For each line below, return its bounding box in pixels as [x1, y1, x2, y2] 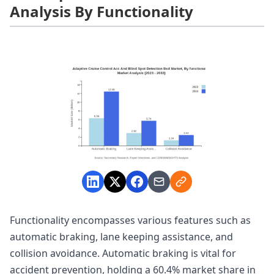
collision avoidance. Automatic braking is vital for [10, 246, 236, 261]
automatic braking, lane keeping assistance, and [10, 230, 233, 244]
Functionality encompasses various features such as [10, 213, 251, 228]
